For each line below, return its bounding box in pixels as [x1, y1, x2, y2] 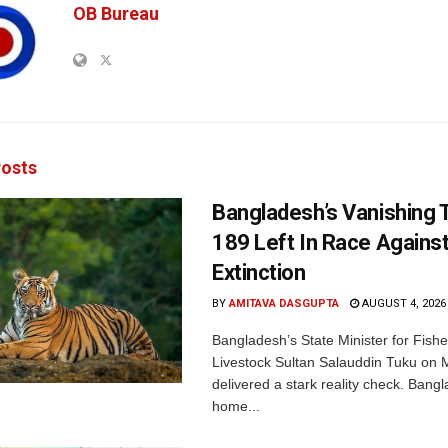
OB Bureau [73, 2, 159, 24]
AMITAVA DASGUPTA [229, 296, 339, 310]
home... [212, 397, 260, 414]
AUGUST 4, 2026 [359, 296, 446, 310]
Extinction [212, 259, 306, 285]
